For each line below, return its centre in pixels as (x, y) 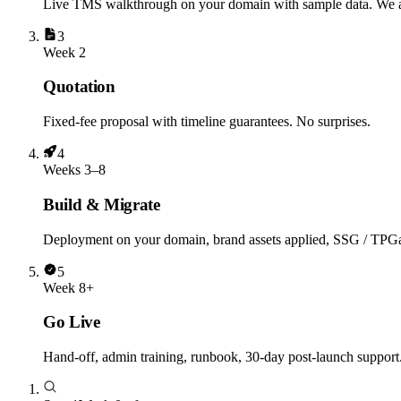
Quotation (79, 87)
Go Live (72, 322)
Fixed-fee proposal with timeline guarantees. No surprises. (207, 122)
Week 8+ (68, 287)
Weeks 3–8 (74, 170)
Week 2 (64, 52)
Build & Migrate (102, 204)
